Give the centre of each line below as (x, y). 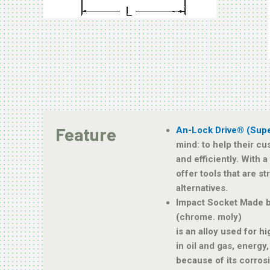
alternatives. (202, 188)
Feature (86, 134)
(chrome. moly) (209, 217)
